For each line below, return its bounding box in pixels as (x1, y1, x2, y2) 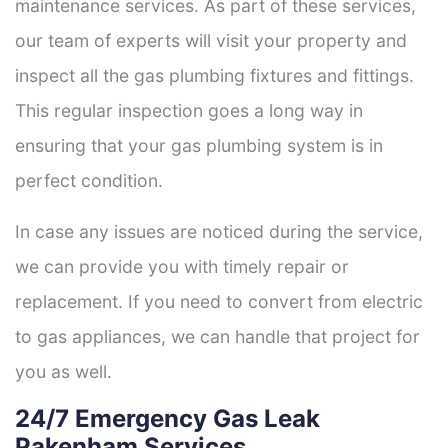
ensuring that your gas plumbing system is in (15, 134, 383, 156)
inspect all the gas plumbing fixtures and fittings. (15, 64, 414, 86)
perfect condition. (15, 169, 163, 191)
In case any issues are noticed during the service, (15, 220, 423, 242)
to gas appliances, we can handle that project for (15, 325, 420, 347)
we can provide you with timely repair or (15, 255, 349, 277)
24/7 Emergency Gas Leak (15, 403, 320, 433)
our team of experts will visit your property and (15, 29, 407, 51)
